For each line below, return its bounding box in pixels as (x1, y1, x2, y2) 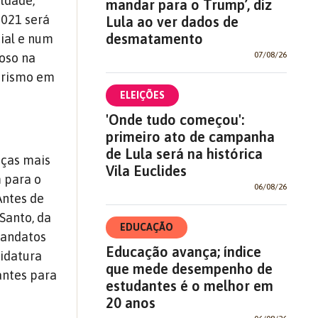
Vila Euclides (105, 162, 187, 179)
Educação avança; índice (105, 243, 261, 260)
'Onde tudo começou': (105, 111, 244, 128)
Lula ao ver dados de (105, 13, 238, 30)
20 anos (105, 294, 155, 311)
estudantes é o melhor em (105, 277, 273, 294)
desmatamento (105, 30, 203, 47)
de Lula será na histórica (105, 145, 263, 162)
